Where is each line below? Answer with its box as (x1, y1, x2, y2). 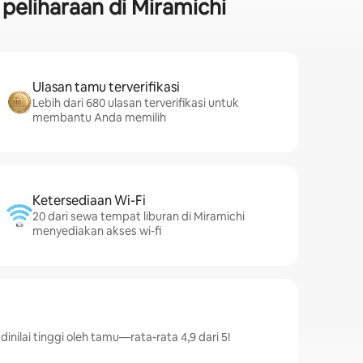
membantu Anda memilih (32, 110, 166, 125)
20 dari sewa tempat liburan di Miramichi (32, 209, 245, 224)
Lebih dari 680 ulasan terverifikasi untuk (32, 96, 239, 110)
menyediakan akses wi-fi (32, 224, 161, 238)
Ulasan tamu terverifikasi (32, 79, 180, 96)
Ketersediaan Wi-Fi (32, 192, 146, 209)
